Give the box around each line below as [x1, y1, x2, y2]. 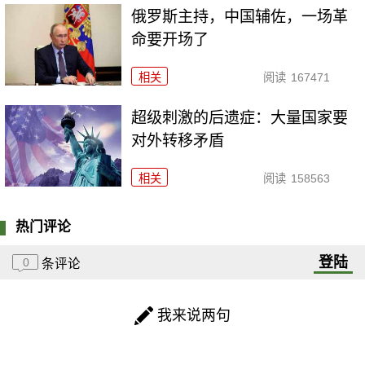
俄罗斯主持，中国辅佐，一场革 [131, 8, 349, 26]
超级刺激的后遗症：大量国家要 [131, 109, 349, 127]
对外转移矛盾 [131, 132, 225, 150]
